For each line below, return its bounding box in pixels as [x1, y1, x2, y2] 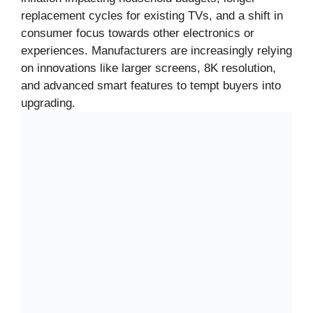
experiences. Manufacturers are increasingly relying [21, 43, 292, 57]
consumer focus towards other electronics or [21, 26, 254, 40]
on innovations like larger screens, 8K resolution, [21, 61, 276, 75]
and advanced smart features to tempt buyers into [21, 78, 281, 92]
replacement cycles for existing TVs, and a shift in [21, 8, 283, 22]
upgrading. [21, 96, 75, 110]
